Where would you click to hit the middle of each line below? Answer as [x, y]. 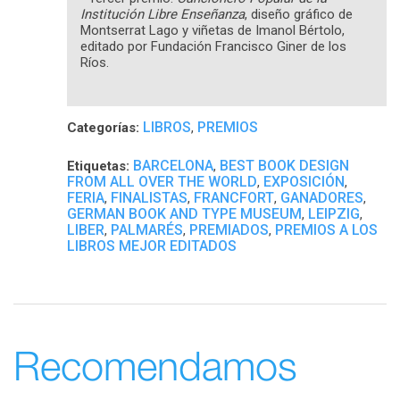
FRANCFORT [234, 197]
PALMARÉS [147, 229]
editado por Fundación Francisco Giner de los [213, 46]
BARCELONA [173, 165]
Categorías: [103, 127]
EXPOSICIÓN [304, 181]
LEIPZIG [334, 213]
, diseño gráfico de [299, 14]
